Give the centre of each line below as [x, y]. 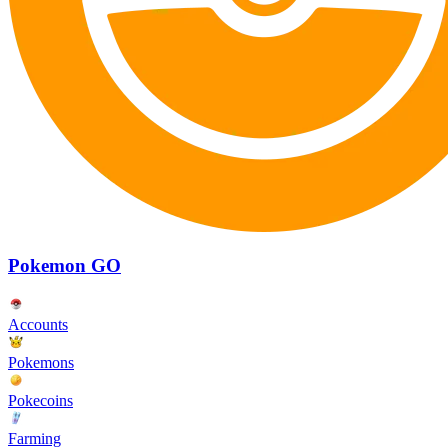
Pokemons [41, 362]
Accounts [38, 324]
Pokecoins [40, 400]
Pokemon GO [64, 266]
